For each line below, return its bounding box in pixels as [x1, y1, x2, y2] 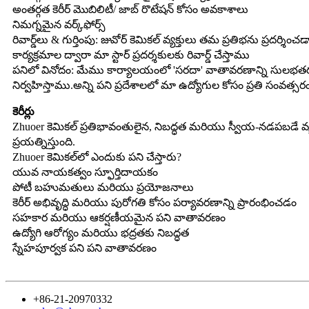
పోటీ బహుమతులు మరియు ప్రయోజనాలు [12, 181, 194, 193]
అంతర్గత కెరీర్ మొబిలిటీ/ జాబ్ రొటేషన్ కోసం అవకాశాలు [12, 3, 248, 15]
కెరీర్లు [12, 105, 34, 117]
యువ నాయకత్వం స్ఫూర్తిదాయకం [12, 166, 158, 178]
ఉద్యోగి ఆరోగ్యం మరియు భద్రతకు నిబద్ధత [12, 226, 189, 239]
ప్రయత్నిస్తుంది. [12, 135, 75, 148]
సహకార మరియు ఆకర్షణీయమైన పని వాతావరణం [12, 211, 226, 223]
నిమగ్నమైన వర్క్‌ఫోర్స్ [12, 18, 106, 30]
